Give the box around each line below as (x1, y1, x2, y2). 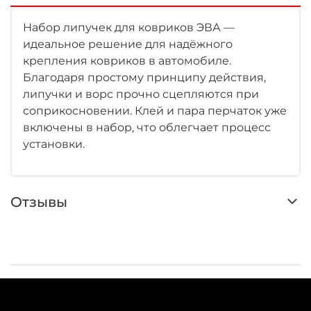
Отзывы (10, 193, 67, 210)
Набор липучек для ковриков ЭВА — (23, 20, 235, 34)
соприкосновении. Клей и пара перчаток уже (23, 103, 287, 117)
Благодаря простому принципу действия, (23, 70, 266, 84)
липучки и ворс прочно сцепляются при (23, 87, 259, 101)
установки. (23, 137, 85, 151)
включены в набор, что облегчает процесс (23, 120, 271, 134)
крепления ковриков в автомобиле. (23, 53, 231, 67)
